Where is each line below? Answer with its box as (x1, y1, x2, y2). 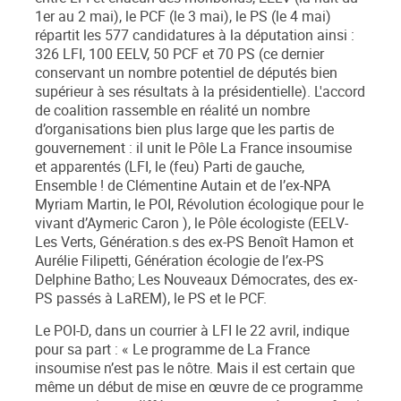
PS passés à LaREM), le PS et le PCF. (35, 289, 267, 309)
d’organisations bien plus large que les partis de (35, 120, 334, 140)
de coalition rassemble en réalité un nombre (35, 101, 310, 121)
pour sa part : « (35, 340, 129, 360)
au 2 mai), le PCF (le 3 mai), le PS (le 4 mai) (55, 7, 331, 27)
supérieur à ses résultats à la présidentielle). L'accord (35, 82, 365, 102)
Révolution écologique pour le (177, 195, 363, 215)
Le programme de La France (129, 340, 310, 360)
